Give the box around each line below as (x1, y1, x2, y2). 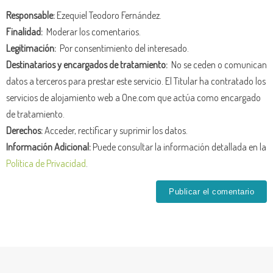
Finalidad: (6, 24, 43, 38)
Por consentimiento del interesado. (56, 41, 189, 54)
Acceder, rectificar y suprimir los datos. (43, 123, 188, 136)
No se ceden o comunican (168, 57, 267, 71)
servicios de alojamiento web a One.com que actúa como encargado (6, 90, 261, 104)
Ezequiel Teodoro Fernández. (55, 8, 161, 21)
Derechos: (6, 123, 43, 136)
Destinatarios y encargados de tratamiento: (6, 57, 168, 71)
